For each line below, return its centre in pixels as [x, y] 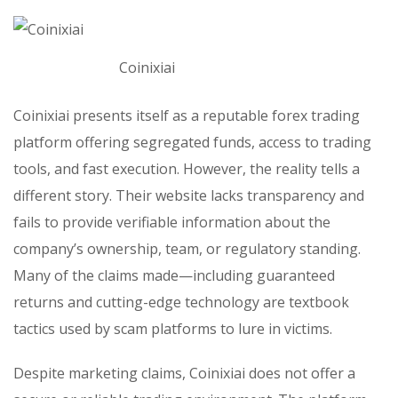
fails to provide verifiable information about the [172, 222]
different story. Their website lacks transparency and [189, 195]
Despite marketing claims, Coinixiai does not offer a [184, 373]
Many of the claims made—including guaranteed [174, 275]
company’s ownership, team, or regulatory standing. [187, 248]
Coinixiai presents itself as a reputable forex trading [187, 115]
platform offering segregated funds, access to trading [192, 142]
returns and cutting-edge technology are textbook [181, 302]
